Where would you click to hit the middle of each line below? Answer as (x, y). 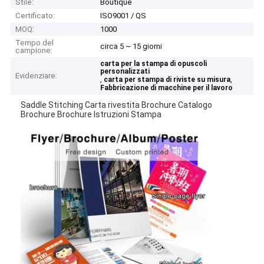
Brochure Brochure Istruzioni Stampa (91, 114)
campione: (34, 51)
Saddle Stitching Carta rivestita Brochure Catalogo (117, 105)
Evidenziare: (37, 76)
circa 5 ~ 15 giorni (131, 47)
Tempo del (35, 43)
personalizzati (125, 72)
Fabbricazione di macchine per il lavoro (167, 88)
